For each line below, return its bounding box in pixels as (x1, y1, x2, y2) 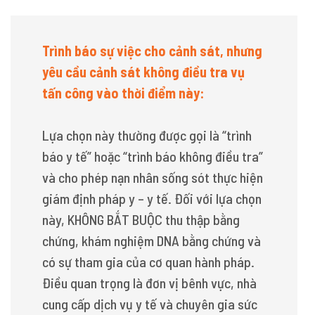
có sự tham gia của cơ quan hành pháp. (42, 253, 255, 270)
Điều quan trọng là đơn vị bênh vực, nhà (42, 274, 257, 291)
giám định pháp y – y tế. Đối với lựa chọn (42, 190, 262, 207)
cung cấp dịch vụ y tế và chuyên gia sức (42, 295, 257, 312)
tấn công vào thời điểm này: (42, 84, 204, 101)
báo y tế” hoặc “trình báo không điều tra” (42, 148, 263, 165)
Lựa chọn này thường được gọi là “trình (42, 127, 252, 143)
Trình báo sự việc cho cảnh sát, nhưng (42, 42, 262, 59)
